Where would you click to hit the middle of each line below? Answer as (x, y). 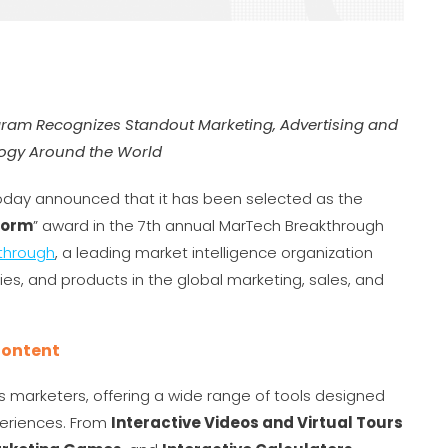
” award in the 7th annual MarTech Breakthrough (208, 225)
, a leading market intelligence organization (214, 252)
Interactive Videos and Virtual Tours (257, 422)
